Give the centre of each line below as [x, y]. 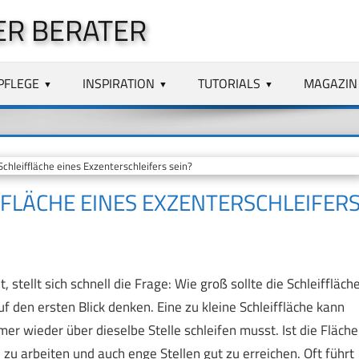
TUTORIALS [230, 83]
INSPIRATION [119, 83]
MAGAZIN [330, 83]
